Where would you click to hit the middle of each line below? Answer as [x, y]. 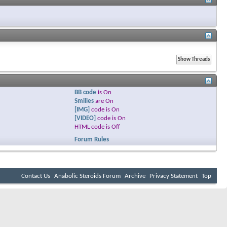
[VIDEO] [85, 118]
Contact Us [36, 176]
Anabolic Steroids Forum [87, 176]
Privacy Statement [174, 176]
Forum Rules [91, 139]
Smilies [84, 101]
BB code [85, 92]
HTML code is [93, 127]
